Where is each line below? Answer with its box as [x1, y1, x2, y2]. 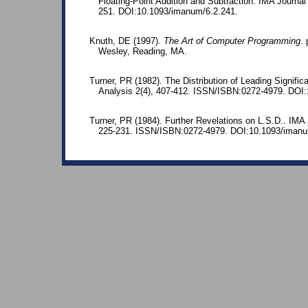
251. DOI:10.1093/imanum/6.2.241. [98, 6, 238, 17]
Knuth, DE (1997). [89, 36, 164, 47]
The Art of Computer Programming [164, 36, 300, 47]
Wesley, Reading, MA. [98, 46, 187, 57]
